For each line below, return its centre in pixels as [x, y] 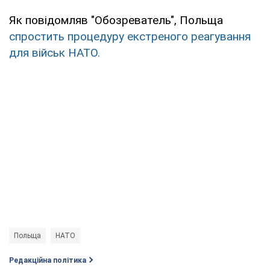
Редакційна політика [48, 260]
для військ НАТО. [55, 52]
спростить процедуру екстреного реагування [130, 36]
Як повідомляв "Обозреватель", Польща [116, 20]
